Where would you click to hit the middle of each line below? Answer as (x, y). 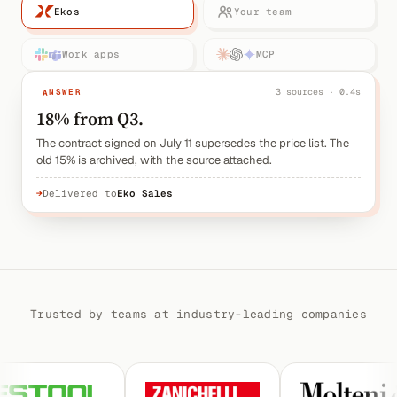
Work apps (91, 54)
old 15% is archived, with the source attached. (154, 160)
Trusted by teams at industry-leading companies (198, 314)
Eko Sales (145, 193)
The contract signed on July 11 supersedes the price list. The (193, 143)
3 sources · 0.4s (318, 91)
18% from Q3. (90, 119)
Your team (263, 11)
